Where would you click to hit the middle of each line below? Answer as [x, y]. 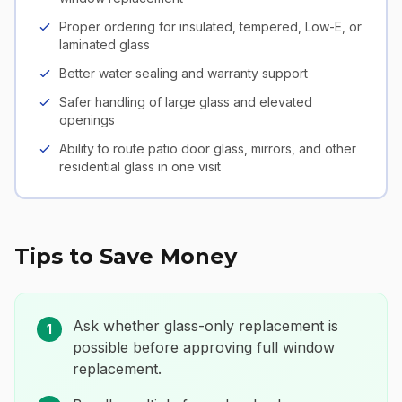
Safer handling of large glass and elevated [186, 102]
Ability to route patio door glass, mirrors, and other [208, 149]
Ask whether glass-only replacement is [205, 326]
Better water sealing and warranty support [184, 73]
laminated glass [105, 44]
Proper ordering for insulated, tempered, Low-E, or [210, 26]
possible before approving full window [204, 347]
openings [87, 120]
